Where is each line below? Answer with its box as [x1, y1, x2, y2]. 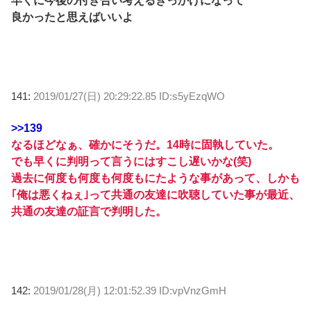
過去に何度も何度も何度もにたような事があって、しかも [11, 172, 300, 185]
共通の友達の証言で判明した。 [11, 205, 167, 218]
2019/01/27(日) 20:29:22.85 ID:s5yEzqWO [33, 90, 225, 103]
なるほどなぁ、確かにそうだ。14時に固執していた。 [11, 139, 279, 151]
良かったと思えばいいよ [11, 11, 133, 24]
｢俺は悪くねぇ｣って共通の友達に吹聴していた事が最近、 [11, 189, 300, 201]
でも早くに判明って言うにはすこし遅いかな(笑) [11, 155, 251, 168]
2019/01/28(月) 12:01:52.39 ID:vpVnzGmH [33, 285, 226, 297]
